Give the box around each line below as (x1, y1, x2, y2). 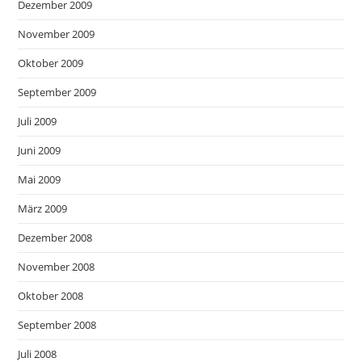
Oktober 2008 (18, 288, 84, 303)
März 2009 (18, 200, 68, 216)
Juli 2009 (18, 113, 57, 128)
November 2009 (18, 26, 95, 41)
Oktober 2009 (18, 55, 84, 70)
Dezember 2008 (18, 229, 93, 245)
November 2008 (18, 259, 95, 274)
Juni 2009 (18, 142, 61, 158)
